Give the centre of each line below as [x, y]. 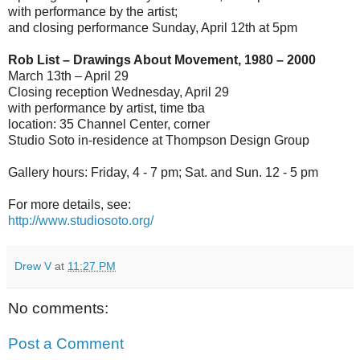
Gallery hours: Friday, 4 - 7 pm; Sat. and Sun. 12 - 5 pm [163, 172]
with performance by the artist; [93, 11]
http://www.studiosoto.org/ [81, 220]
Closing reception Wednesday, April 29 [119, 92]
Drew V [33, 266]
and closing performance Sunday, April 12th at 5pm [153, 27]
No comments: [58, 308]
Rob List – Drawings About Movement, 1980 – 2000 [162, 59]
